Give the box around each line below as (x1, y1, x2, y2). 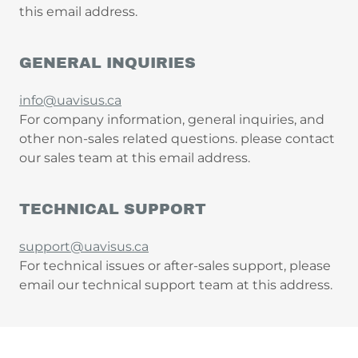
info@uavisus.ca (19, 93, 121, 109)
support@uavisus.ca (19, 239, 149, 255)
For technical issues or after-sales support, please (19, 258, 331, 274)
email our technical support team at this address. (19, 277, 332, 293)
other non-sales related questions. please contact (19, 131, 335, 147)
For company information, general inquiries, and (19, 112, 324, 128)
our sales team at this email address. (19, 150, 250, 166)
